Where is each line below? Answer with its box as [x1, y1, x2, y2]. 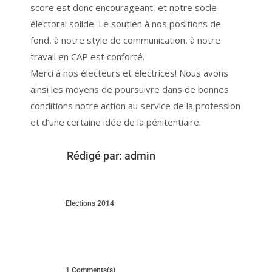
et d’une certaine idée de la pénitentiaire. [30, 116, 202, 129]
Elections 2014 [65, 199, 114, 208]
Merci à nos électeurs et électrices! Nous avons [30, 67, 229, 80]
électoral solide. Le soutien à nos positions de [30, 18, 222, 30]
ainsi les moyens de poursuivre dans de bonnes [30, 83, 229, 96]
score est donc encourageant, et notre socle [30, 1, 217, 14]
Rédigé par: [66, 149, 124, 163]
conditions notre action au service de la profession [30, 100, 241, 112]
